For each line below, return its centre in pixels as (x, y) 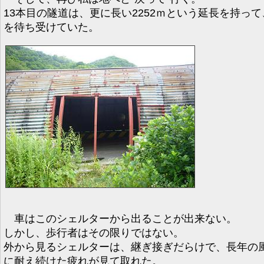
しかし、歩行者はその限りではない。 (94, 232)
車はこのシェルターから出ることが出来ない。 (120, 218)
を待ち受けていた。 (51, 27)
